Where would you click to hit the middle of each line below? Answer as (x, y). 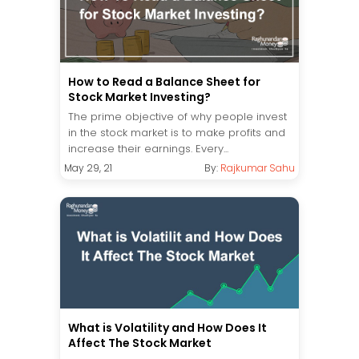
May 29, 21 (88, 168)
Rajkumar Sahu (258, 168)
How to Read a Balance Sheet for (164, 82)
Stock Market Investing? (139, 97)
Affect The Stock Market (140, 343)
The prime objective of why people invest (177, 117)
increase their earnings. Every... (148, 149)
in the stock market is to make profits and (177, 133)
